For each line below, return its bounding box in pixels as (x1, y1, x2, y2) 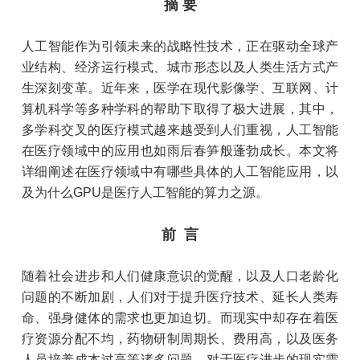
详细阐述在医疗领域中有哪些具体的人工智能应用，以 (21, 165, 339, 178)
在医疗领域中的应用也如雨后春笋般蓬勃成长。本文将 (21, 144, 339, 157)
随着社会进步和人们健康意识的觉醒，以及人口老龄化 (21, 269, 339, 283)
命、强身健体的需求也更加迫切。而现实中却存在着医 (21, 311, 339, 325)
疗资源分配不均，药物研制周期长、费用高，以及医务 (21, 332, 339, 346)
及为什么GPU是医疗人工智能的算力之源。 (21, 186, 268, 199)
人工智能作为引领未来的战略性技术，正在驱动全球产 (21, 39, 339, 53)
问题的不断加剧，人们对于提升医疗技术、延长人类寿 (21, 290, 339, 304)
